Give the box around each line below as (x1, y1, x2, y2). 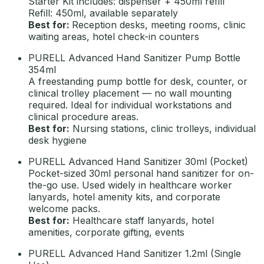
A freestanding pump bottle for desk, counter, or (28, 75, 247, 87)
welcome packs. (28, 202, 100, 214)
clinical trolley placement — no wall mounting (28, 87, 232, 99)
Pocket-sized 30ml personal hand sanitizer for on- (28, 167, 254, 179)
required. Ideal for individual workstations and (28, 98, 232, 111)
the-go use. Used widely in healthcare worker (28, 179, 232, 191)
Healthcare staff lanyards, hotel (70, 214, 214, 226)
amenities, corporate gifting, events (28, 226, 184, 238)
